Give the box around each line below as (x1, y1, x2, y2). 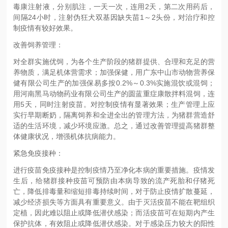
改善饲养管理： (13, 40, 64, 49)
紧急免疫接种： (13, 149, 64, 157)
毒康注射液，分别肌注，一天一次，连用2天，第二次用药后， (13, 2, 215, 11)
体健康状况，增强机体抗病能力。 (13, 132, 121, 140)
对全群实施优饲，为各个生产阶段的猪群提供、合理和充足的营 (13, 57, 215, 66)
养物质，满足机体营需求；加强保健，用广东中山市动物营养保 (13, 68, 215, 76)
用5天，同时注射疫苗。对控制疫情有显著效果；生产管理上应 (13, 100, 215, 108)
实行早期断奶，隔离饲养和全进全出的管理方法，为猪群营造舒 (13, 110, 215, 119)
